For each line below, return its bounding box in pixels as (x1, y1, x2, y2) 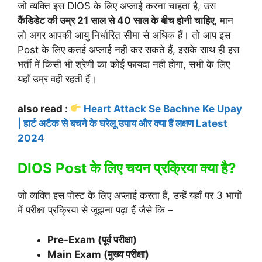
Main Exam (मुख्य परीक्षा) (47, 248, 149, 260)
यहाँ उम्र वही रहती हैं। (18, 73, 96, 85)
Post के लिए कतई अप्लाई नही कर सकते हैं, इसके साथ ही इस (18, 44, 239, 56)
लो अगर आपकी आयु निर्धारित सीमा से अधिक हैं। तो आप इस (18, 29, 230, 42)
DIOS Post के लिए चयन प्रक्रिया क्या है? (18, 160, 236, 177)
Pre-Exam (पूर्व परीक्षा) (47, 233, 137, 246)
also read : (18, 102, 70, 115)
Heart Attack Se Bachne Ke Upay (84, 102, 243, 115)
